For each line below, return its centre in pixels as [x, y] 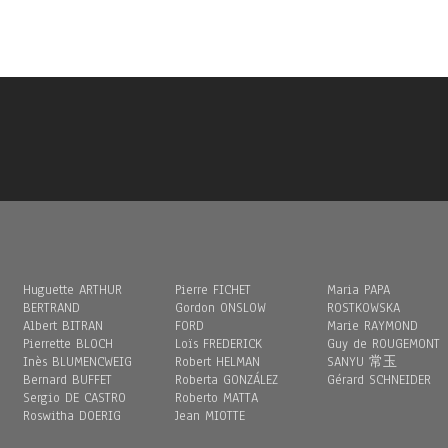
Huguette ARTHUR [73, 290]
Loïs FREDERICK [219, 344]
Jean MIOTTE [210, 416]
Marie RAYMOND [373, 326]
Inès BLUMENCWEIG [78, 362]
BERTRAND [52, 308]
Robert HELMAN [218, 362]
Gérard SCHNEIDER [379, 380]
